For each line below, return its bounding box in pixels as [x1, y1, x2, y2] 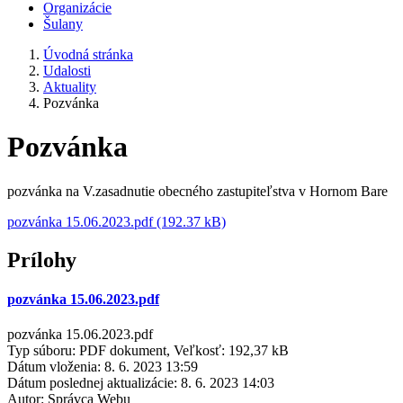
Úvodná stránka [43, 46, 133, 62]
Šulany [43, 15, 83, 31]
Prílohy [7, 247, 76, 272]
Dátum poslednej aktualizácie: [7, 375, 177, 391]
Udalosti [43, 62, 91, 78]
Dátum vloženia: [7, 359, 101, 375]
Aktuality [43, 78, 96, 94]
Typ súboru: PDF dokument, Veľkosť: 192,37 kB [7, 343, 289, 359]
